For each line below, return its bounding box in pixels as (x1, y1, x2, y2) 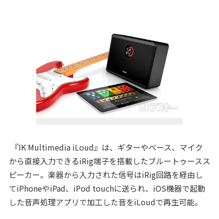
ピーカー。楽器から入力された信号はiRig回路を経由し (8, 169, 203, 180)
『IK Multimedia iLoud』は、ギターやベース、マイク (8, 141, 203, 153)
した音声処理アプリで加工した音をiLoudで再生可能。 (8, 196, 202, 208)
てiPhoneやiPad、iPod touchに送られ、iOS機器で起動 (8, 182, 205, 194)
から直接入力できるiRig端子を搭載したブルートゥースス (8, 155, 210, 167)
